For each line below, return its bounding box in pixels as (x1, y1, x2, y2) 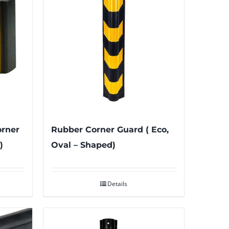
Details (107, 179, 127, 188)
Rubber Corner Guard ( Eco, (51, 125, 169, 134)
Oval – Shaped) (51, 140, 116, 150)
